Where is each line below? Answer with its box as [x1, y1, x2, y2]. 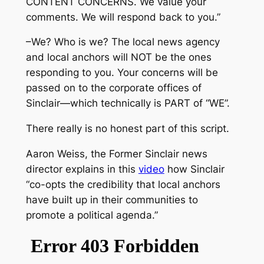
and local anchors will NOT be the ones [25, 51, 212, 64]
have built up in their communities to [25, 193, 198, 206]
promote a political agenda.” [25, 209, 158, 221]
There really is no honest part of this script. [25, 123, 229, 135]
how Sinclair [164, 163, 225, 175]
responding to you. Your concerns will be [25, 67, 218, 79]
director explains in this [25, 163, 138, 175]
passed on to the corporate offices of [25, 82, 202, 94]
